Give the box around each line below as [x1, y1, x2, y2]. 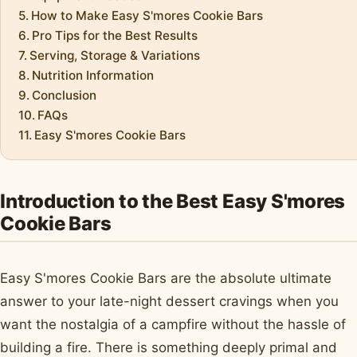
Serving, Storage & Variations [29, 47, 201, 63]
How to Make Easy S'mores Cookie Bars [31, 7, 264, 23]
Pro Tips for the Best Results [32, 27, 198, 43]
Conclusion [32, 87, 97, 103]
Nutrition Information [32, 67, 155, 83]
